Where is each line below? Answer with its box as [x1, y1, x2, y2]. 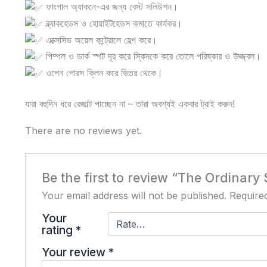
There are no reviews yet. [25, 124, 142, 136]
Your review [41, 245, 108, 260]
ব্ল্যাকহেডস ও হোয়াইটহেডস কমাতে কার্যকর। [43, 17, 182, 30]
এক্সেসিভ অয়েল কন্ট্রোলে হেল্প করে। [43, 33, 157, 46]
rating [41, 223, 76, 238]
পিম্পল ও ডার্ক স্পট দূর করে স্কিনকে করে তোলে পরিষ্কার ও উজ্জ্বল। [43, 50, 261, 63]
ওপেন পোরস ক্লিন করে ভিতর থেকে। [43, 66, 163, 79]
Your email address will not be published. [41, 190, 226, 202]
